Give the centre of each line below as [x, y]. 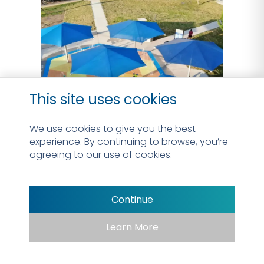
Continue [132, 199]
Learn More [132, 227]
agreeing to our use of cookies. [101, 154]
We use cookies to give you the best [113, 128]
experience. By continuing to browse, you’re [129, 141]
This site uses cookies [103, 100]
